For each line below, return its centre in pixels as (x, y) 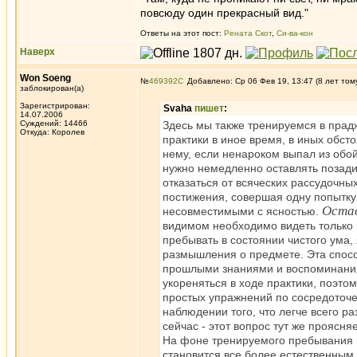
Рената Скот (248, 33)
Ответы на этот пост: (182, 33)
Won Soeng (45, 78)
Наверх (37, 52)
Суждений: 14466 (54, 123)
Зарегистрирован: (55, 106)
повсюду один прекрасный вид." (224, 13)
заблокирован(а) (52, 88)
